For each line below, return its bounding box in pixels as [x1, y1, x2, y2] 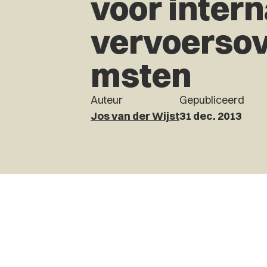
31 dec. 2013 [179, 109, 241, 123]
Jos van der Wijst [91, 109, 179, 123]
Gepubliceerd [179, 93, 244, 107]
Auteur [91, 93, 123, 107]
